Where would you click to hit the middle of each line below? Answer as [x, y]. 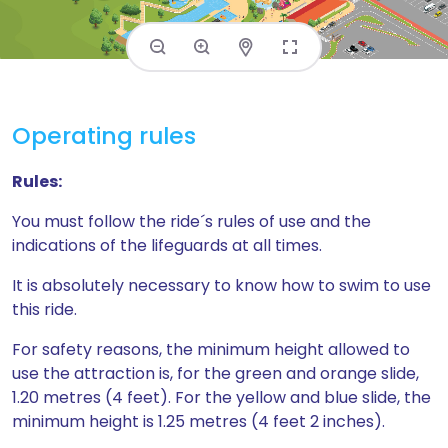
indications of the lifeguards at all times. [167, 245]
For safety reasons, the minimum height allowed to [211, 349]
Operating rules [104, 135]
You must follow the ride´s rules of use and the [191, 221]
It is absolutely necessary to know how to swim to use [221, 285]
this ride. [44, 309]
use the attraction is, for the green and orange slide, [215, 373]
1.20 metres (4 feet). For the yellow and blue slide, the [221, 397]
